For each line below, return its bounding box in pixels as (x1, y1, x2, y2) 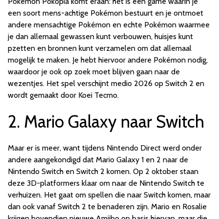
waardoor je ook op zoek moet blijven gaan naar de (8, 66, 180, 76)
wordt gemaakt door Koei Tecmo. (8, 90, 119, 100)
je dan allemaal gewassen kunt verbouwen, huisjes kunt (8, 31, 193, 41)
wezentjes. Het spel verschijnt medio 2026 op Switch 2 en (8, 78, 204, 88)
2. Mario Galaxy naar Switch (8, 110, 204, 132)
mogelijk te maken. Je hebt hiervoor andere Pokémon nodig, (8, 55, 208, 65)
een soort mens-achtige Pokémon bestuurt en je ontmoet (8, 8, 203, 18)
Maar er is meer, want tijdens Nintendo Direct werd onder (8, 143, 202, 153)
